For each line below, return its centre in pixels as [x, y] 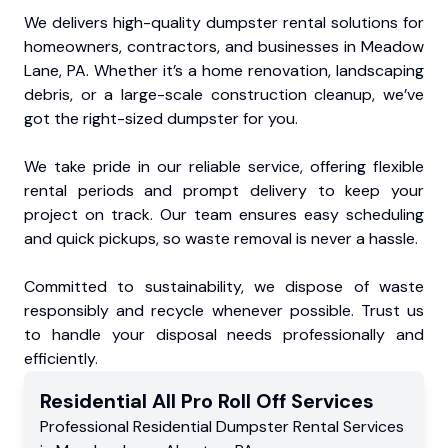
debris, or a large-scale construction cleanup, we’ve [224, 95]
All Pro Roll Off [219, 401]
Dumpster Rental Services [310, 427]
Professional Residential [128, 427]
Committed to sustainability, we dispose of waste [224, 287]
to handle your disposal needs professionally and [224, 335]
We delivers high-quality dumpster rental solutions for [224, 23]
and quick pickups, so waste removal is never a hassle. [221, 239]
